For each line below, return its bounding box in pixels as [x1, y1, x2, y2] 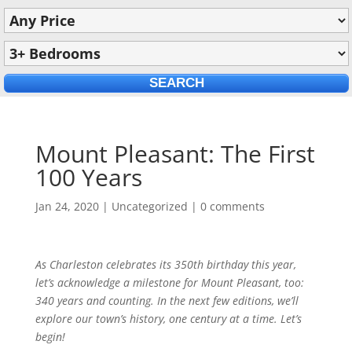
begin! [35, 329, 65, 344]
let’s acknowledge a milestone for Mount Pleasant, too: [35, 275, 304, 290]
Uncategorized [111, 199, 188, 214]
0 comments [200, 199, 265, 214]
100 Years [35, 161, 142, 193]
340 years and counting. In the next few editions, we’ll [35, 293, 299, 308]
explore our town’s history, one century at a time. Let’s [35, 311, 302, 326]
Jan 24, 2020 [35, 199, 99, 214]
